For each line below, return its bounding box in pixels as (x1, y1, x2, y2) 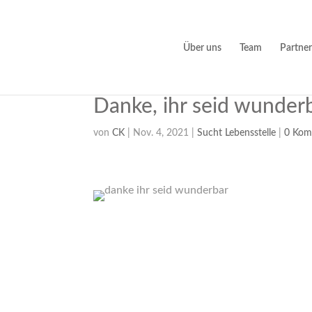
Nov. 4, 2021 (133, 128, 189, 138)
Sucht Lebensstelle (197, 128, 276, 138)
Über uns (183, 43, 221, 53)
